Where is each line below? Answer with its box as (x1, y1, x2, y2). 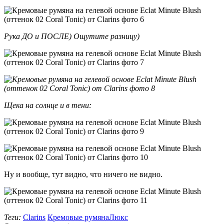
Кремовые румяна (47, 212, 109, 221)
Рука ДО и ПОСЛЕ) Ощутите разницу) (4, 31, 139, 40)
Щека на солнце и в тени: (4, 100, 91, 109)
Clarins (23, 212, 45, 221)
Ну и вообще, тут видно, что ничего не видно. (4, 169, 162, 178)
